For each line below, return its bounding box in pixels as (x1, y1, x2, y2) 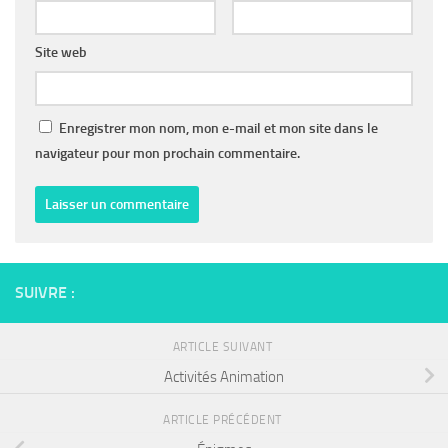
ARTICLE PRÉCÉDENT (163, 412, 285, 427)
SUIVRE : (15, 282, 75, 302)
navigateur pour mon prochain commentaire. (35, 144, 300, 162)
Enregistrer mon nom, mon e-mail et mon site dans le (59, 119, 378, 137)
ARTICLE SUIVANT (172, 339, 276, 354)
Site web (35, 43, 87, 61)
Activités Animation (164, 367, 284, 386)
